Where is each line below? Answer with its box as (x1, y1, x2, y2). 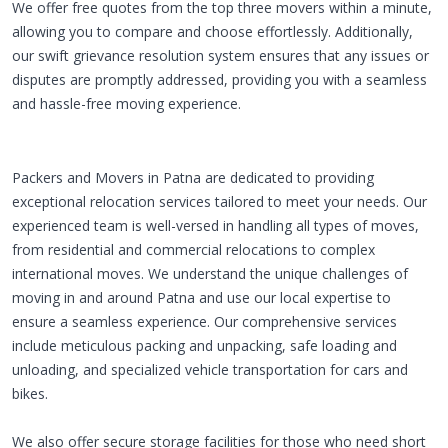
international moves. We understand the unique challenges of (12, 264, 408, 283)
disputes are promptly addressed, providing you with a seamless (12, 70, 427, 89)
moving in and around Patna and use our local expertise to (12, 288, 391, 307)
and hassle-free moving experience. (12, 94, 241, 113)
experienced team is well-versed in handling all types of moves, (12, 216, 419, 235)
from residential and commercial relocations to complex (12, 240, 375, 259)
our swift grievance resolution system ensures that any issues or (12, 46, 429, 65)
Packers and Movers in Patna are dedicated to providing (12, 168, 374, 187)
